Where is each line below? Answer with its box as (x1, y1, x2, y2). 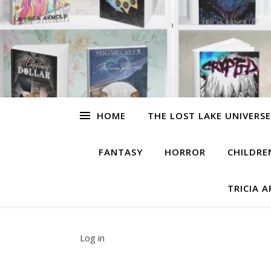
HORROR (164, 146, 206, 158)
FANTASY (98, 146, 143, 158)
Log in (80, 232, 105, 244)
